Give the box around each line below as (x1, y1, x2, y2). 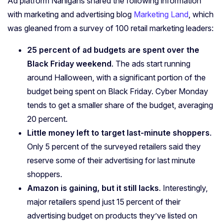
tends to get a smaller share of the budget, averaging (27, 100, 213, 110)
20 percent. (27, 114, 68, 124)
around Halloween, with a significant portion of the (27, 73, 206, 83)
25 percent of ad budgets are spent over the (27, 45, 199, 55)
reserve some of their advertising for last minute (27, 155, 195, 166)
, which (188, 9, 214, 20)
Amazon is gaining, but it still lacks (27, 183, 159, 193)
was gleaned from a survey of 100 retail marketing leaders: (7, 23, 214, 34)
